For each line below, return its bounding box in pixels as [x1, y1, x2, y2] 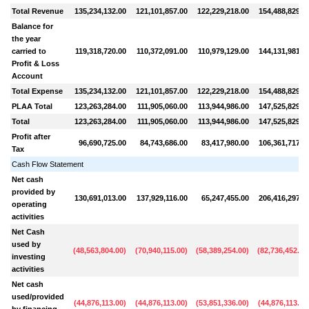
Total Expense [12, 86, 63, 95]
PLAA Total [12, 101, 53, 110]
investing [12, 252, 46, 261]
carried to [12, 46, 47, 55]
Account [12, 71, 43, 80]
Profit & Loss [12, 59, 60, 68]
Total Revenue [12, 6, 64, 15]
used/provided [12, 292, 65, 301]
